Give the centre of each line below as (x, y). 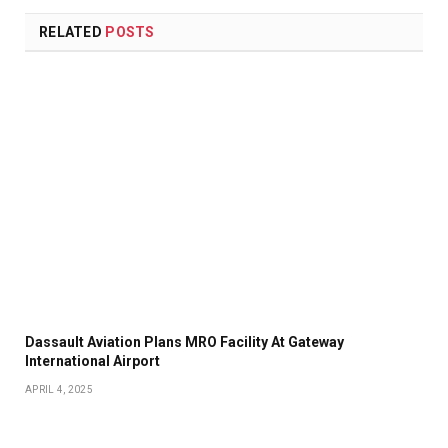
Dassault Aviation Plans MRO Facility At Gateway (184, 341)
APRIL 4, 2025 (59, 389)
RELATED (72, 32)
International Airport (92, 360)
